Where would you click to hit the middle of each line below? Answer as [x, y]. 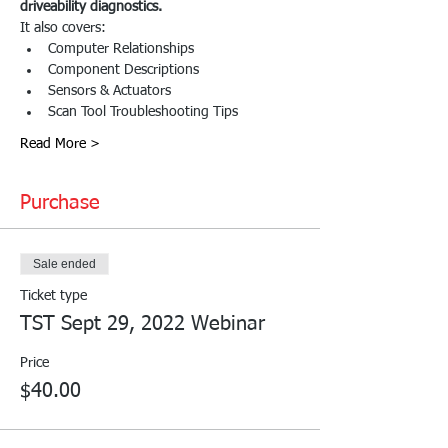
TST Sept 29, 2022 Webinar [142, 323]
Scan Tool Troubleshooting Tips [143, 111]
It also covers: [63, 27]
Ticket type [53, 295]
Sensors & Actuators [109, 90]
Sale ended [64, 263]
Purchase [60, 202]
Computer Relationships [121, 48]
